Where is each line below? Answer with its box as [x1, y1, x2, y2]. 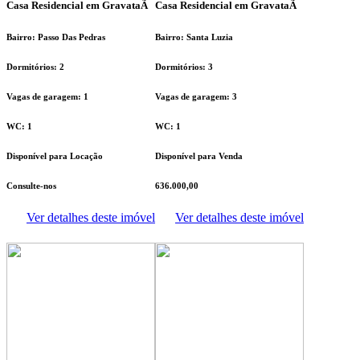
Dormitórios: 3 [155, 62, 213, 72]
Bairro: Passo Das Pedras [6, 32, 105, 43]
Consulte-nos [6, 180, 56, 190]
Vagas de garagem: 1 [6, 91, 88, 101]
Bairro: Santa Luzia [155, 32, 233, 43]
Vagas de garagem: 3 [155, 91, 237, 101]
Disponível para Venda [155, 150, 243, 161]
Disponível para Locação [6, 150, 103, 161]
